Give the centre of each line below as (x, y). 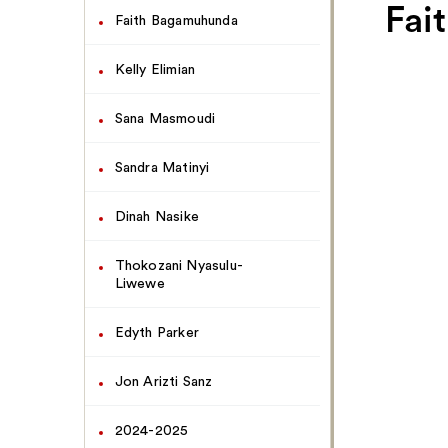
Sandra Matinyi (162, 168)
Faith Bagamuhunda (176, 21)
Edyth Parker (156, 333)
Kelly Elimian (155, 70)
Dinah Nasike (156, 217)
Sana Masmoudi (165, 119)
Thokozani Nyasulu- (179, 266)
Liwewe (139, 284)
